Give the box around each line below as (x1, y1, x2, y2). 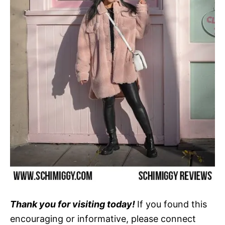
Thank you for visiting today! (10, 198, 137, 209)
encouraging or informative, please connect (10, 213, 196, 224)
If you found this (137, 198, 207, 209)
